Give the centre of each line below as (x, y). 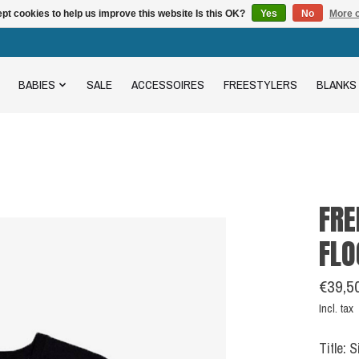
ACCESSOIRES (167, 85)
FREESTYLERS (260, 85)
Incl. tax (336, 309)
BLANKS (336, 85)
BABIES (37, 85)
